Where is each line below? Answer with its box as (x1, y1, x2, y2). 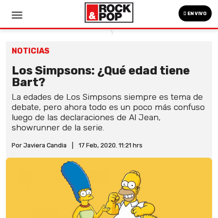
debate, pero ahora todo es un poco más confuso (12, 102, 205, 112)
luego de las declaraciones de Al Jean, (12, 112, 161, 122)
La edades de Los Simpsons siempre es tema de (12, 92, 203, 102)
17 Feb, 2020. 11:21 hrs (79, 142, 143, 149)
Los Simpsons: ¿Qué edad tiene (12, 64, 190, 77)
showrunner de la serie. (12, 123, 104, 132)
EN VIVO (186, 11, 207, 17)
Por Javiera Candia (12, 142, 67, 149)
